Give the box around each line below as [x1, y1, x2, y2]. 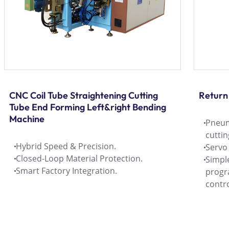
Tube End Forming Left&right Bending [9, 101, 166, 113]
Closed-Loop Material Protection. [16, 152, 143, 164]
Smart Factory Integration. [16, 165, 117, 176]
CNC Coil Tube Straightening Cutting [9, 89, 158, 101]
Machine [9, 112, 44, 125]
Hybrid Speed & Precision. [16, 140, 116, 152]
